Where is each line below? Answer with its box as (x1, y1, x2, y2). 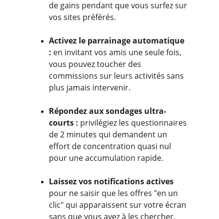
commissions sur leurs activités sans (49, 70, 186, 81)
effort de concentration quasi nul (49, 141, 173, 152)
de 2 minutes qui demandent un (49, 129, 169, 140)
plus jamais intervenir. (49, 82, 131, 93)
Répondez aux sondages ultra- (49, 106, 166, 116)
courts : (49, 117, 80, 128)
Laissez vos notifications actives (49, 176, 174, 187)
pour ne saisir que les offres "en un (49, 188, 180, 198)
